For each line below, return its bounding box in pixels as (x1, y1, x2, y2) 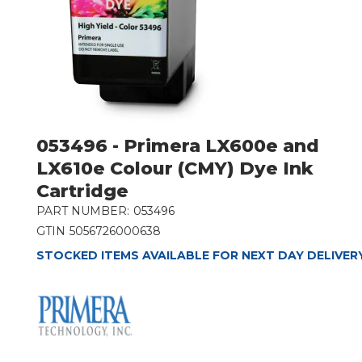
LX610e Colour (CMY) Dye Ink (36, 157, 314, 179)
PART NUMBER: (36, 203, 129, 218)
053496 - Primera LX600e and (36, 134, 319, 157)
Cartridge (36, 179, 128, 202)
